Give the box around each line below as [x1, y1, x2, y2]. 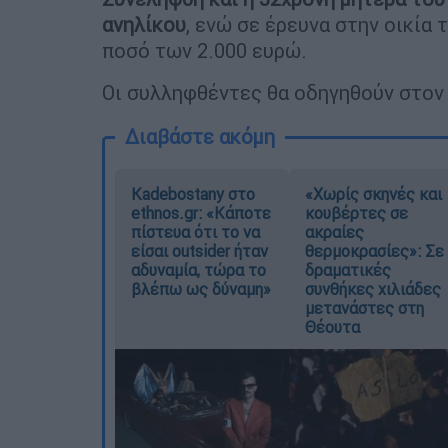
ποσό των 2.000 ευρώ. [102, 37, 307, 63]
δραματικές [304, 259, 391, 280]
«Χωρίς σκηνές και [304, 183, 442, 204]
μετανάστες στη [304, 297, 424, 318]
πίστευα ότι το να [131, 221, 260, 242]
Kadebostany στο [131, 183, 255, 204]
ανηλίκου [102, 11, 186, 37]
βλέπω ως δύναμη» [131, 278, 271, 299]
